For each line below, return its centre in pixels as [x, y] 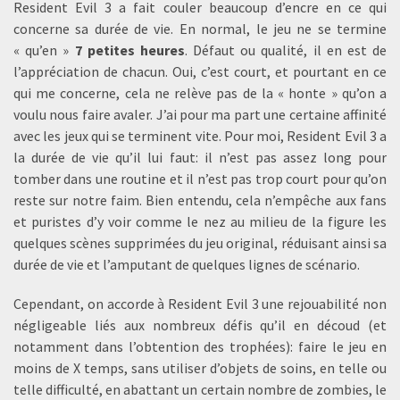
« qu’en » [44, 50]
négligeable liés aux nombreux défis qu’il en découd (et [200, 325]
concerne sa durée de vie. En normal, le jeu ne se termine [200, 29]
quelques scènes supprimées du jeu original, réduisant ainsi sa [200, 243]
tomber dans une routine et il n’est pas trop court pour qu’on [200, 179]
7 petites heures [129, 50]
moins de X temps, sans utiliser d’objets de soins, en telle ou [200, 368]
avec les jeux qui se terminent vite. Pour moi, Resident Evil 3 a [200, 136]
